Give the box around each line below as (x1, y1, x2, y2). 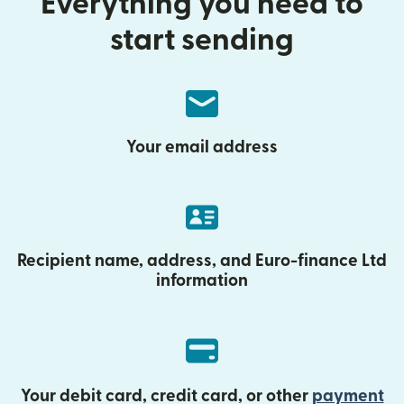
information (156, 272, 248, 289)
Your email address (126, 139, 278, 156)
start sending (110, 25, 294, 55)
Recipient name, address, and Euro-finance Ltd (17, 252, 387, 270)
